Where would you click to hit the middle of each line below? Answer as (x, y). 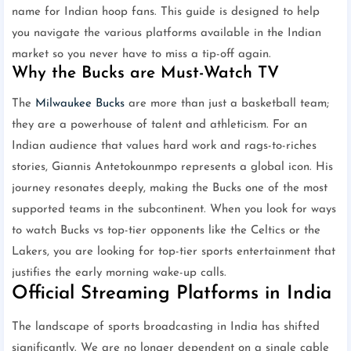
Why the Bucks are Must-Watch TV (145, 74)
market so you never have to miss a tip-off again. (141, 55)
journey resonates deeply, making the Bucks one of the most (170, 189)
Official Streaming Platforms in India (172, 294)
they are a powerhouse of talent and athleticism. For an (159, 125)
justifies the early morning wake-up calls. (119, 273)
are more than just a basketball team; (227, 104)
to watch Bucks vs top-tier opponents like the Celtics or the (166, 231)
